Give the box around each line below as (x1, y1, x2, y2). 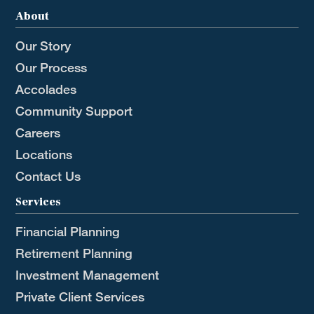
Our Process (15, 59, 88, 75)
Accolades (15, 81, 77, 97)
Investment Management (15, 266, 160, 282)
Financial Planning (15, 223, 121, 239)
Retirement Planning (15, 245, 133, 261)
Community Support (15, 102, 133, 118)
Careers (15, 124, 61, 140)
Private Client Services (15, 288, 145, 304)
